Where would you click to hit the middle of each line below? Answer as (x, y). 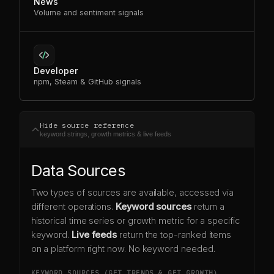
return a (208, 206)
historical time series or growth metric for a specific (135, 220)
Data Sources (78, 170)
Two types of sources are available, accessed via (132, 192)
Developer (56, 70)
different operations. (73, 206)
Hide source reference (87, 125)
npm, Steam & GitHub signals (88, 81)
